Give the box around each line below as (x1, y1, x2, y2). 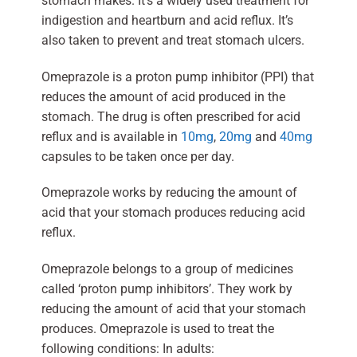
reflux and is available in (41, 128, 181, 144)
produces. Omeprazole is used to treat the (41, 321, 274, 337)
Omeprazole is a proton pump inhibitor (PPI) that (41, 69, 314, 84)
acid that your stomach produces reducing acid (41, 205, 305, 221)
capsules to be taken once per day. (41, 148, 234, 164)
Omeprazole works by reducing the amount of (41, 185, 297, 201)
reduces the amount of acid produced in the (41, 88, 285, 104)
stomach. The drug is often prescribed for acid (41, 108, 300, 124)
